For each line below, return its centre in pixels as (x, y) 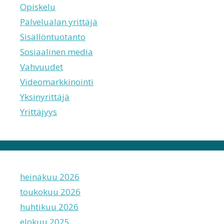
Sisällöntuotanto (53, 36)
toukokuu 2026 (50, 191)
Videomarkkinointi (57, 81)
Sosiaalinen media (56, 51)
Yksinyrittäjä (45, 96)
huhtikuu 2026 (49, 206)
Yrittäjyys (38, 111)
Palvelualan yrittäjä (59, 21)
